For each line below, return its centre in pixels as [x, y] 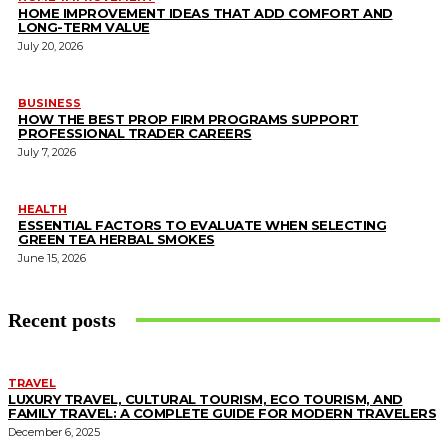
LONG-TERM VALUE [84, 26]
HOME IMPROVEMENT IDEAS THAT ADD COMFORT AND [205, 12]
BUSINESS [49, 102]
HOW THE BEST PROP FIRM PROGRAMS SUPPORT [188, 118]
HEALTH [42, 208]
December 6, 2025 [54, 431]
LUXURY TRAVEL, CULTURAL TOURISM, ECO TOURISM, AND [205, 398]
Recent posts [62, 319]
